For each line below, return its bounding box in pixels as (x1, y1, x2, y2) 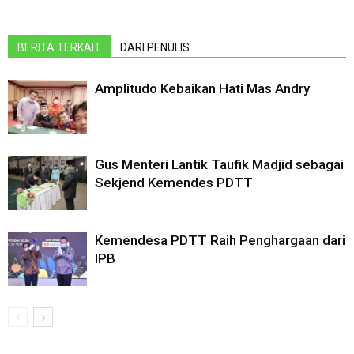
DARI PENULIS (120, 41, 190, 55)
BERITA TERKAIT (17, 41, 101, 55)
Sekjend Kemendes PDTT (95, 175, 253, 191)
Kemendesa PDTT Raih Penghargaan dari (95, 232, 345, 249)
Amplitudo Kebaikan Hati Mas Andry (95, 81, 310, 97)
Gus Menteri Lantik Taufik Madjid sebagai (95, 156, 344, 173)
